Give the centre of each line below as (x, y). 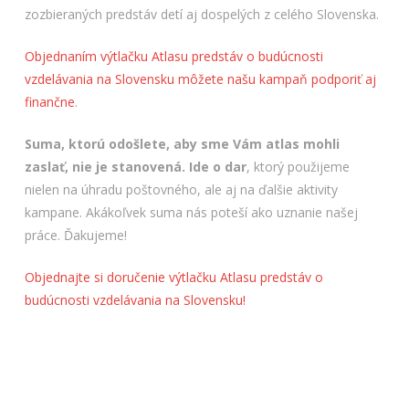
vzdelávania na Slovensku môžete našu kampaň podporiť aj (200, 79)
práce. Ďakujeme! (75, 236)
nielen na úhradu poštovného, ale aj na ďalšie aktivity (181, 190)
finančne (49, 102)
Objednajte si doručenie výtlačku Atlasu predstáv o (173, 278)
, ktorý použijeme (298, 167)
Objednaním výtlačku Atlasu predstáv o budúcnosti (173, 57)
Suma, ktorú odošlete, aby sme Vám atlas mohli (182, 144)
